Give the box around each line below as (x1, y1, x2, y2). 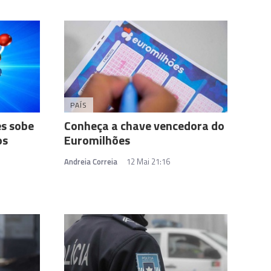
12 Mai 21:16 (126, 155, 170, 168)
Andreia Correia (64, 155, 117, 168)
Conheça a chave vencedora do (64, 116, 224, 135)
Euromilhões (64, 130, 130, 149)
